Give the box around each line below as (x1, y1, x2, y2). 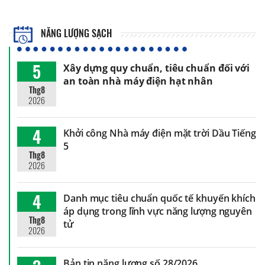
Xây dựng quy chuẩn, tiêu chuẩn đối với (63, 61, 250, 75)
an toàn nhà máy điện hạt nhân (63, 74, 214, 88)
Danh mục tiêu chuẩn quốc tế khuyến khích (63, 191, 256, 205)
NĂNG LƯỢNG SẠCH (38, 25, 112, 40)
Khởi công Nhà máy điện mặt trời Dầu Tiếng (63, 126, 256, 140)
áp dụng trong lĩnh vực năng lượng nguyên (63, 204, 252, 218)
